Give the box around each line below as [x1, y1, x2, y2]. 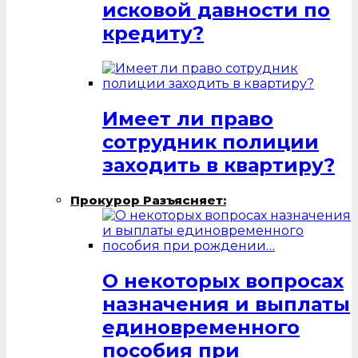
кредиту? [102, 22, 204, 46]
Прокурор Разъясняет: [70, 192, 226, 208]
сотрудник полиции [102, 129, 319, 153]
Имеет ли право [102, 106, 273, 130]
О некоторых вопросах [102, 268, 344, 292]
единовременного [102, 315, 300, 339]
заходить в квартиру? [102, 153, 335, 177]
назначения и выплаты [102, 292, 350, 316]
